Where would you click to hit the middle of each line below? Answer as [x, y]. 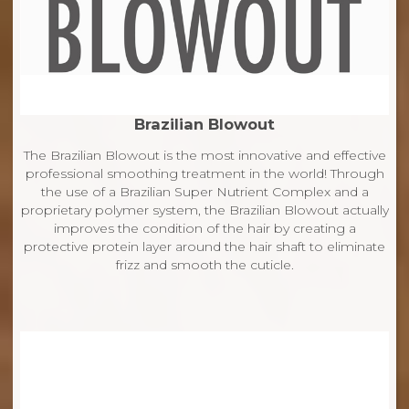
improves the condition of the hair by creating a [204, 229]
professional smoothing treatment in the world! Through [204, 174]
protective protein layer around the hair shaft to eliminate [204, 247]
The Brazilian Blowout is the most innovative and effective [204, 156]
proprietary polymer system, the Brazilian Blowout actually [204, 210]
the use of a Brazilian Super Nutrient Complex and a [204, 192]
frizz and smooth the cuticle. [204, 265]
